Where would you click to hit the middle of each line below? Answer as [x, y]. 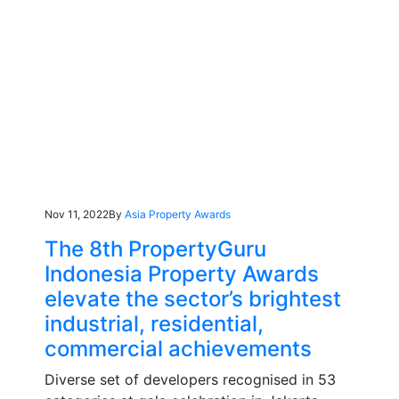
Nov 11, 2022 [77, 214]
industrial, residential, [154, 323]
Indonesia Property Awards [182, 273]
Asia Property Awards [178, 214]
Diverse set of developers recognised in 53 [190, 379]
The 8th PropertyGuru [155, 248]
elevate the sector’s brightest [193, 298]
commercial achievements [178, 348]
